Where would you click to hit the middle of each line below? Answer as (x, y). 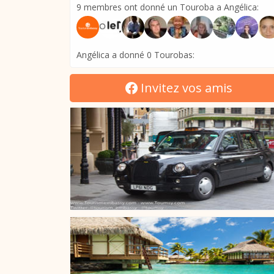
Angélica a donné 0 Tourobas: (135, 55)
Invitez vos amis (185, 88)
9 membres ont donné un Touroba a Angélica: (168, 7)
